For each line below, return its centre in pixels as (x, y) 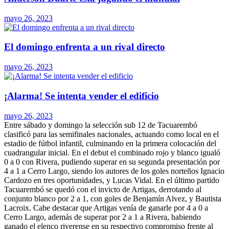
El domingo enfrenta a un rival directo (85, 47)
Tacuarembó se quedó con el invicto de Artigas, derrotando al (103, 189)
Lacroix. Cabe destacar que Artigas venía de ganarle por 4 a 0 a (106, 208)
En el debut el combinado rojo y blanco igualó (145, 152)
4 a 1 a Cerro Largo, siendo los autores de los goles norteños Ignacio (114, 171)
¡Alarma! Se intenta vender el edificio (82, 96)
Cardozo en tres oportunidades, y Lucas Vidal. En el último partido (112, 180)
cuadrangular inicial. (37, 152)
